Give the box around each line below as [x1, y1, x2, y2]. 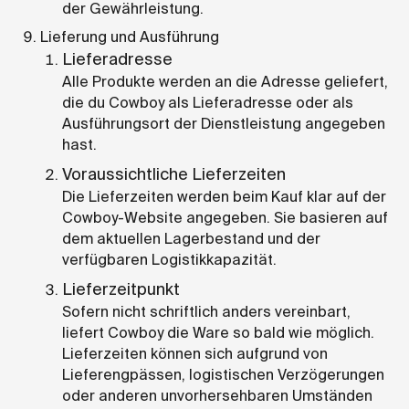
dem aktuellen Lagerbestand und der [62, 228, 320, 248]
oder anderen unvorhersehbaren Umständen [62, 385, 372, 405]
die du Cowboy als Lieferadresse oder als [62, 92, 353, 112]
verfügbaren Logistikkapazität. [62, 249, 277, 269]
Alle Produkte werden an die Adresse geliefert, [62, 71, 388, 91]
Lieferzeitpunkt [62, 278, 180, 300]
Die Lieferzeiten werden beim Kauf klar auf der [62, 186, 386, 206]
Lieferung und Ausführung [40, 26, 219, 47]
